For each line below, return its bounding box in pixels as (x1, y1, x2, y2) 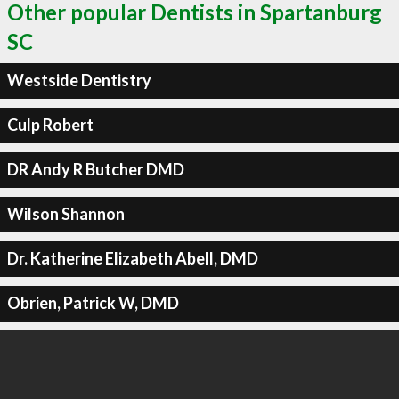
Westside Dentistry (6, 70, 151, 90)
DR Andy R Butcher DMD (6, 159, 184, 179)
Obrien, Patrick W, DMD (6, 293, 179, 313)
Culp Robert (6, 115, 94, 134)
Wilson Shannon (6, 204, 125, 224)
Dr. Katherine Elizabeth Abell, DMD (6, 248, 258, 268)
